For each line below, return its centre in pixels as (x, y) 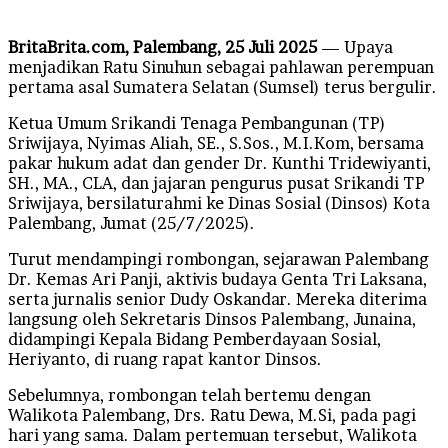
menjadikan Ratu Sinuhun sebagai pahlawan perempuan (221, 66)
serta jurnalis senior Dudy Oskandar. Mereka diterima (217, 298)
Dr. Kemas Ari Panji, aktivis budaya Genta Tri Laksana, (217, 278)
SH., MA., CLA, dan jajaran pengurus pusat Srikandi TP (216, 182)
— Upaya (355, 46)
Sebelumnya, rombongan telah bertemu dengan (189, 394)
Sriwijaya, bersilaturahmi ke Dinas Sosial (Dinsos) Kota (219, 202)
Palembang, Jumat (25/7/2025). (131, 222)
